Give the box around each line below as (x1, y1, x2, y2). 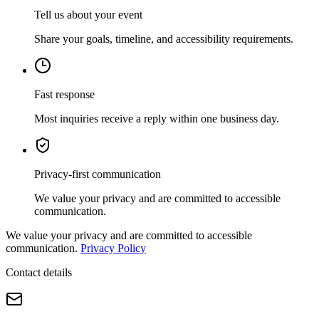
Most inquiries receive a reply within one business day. (34, 112, 279, 125)
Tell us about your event (34, 8, 142, 21)
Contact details (6, 266, 72, 278)
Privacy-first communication (34, 167, 161, 180)
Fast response (34, 88, 95, 100)
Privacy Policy (80, 241, 146, 254)
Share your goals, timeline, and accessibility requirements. (34, 32, 293, 45)
